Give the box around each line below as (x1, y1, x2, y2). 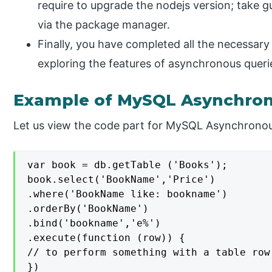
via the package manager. (38, 18, 171, 31)
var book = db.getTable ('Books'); (27, 158, 228, 171)
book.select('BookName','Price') (27, 173, 216, 185)
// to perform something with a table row (27, 246, 271, 258)
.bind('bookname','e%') (27, 217, 161, 229)
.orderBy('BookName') (27, 202, 149, 214)
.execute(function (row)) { (27, 231, 186, 243)
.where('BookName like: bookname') (27, 188, 228, 200)
